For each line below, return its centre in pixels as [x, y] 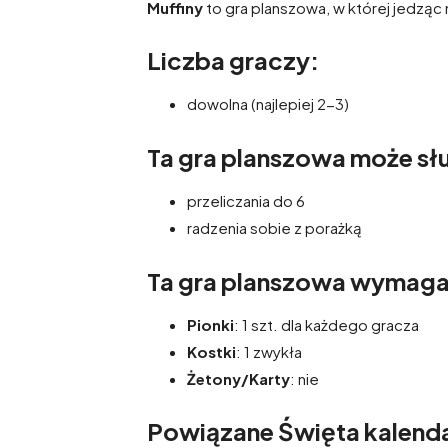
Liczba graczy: [233, 60]
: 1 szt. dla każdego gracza [326, 324]
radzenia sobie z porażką [274, 227]
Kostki [211, 351]
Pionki [210, 324]
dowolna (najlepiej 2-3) [268, 104]
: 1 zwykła [269, 351]
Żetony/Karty [238, 378]
